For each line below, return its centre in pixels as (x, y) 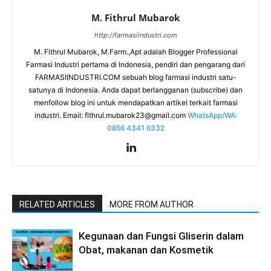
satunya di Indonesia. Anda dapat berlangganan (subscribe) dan (135, 90)
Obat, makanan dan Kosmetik (146, 250)
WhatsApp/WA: (212, 116)
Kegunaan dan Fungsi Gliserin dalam (161, 236)
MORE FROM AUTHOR (152, 205)
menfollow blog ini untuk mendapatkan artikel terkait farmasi (135, 103)
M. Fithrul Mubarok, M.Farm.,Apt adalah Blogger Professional (135, 52)
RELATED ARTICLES (57, 205)
